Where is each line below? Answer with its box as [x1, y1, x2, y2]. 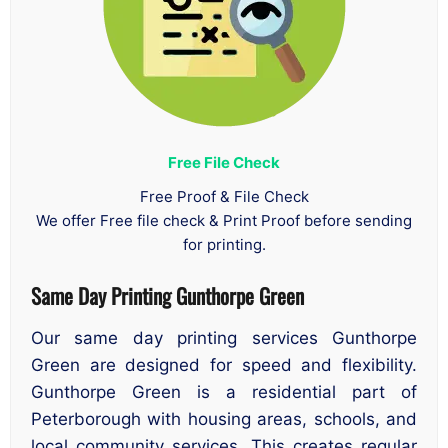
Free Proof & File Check [139, 186, 309, 206]
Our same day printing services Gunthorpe [31, 328, 417, 349]
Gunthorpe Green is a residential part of [31, 382, 417, 403]
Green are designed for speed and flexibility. [31, 355, 417, 376]
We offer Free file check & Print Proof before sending [36, 210, 412, 230]
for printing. [182, 234, 266, 254]
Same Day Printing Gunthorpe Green [31, 279, 304, 311]
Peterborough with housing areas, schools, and [31, 409, 417, 430]
